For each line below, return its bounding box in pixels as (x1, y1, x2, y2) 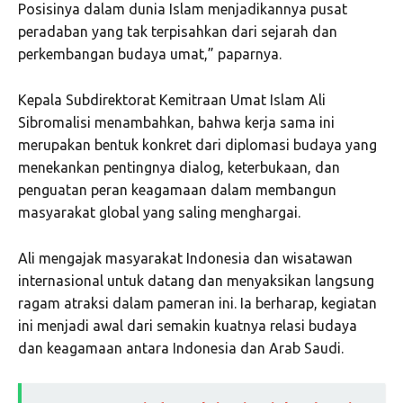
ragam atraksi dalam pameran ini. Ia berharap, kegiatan (18, 295, 377, 312)
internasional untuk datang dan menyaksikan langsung (18, 273, 374, 290)
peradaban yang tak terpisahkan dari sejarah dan (18, 23, 337, 40)
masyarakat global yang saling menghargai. (18, 204, 300, 221)
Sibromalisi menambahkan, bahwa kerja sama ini (18, 114, 335, 131)
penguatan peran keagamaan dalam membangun (18, 182, 336, 199)
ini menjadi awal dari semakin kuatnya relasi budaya (18, 318, 357, 335)
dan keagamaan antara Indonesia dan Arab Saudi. (18, 340, 344, 357)
